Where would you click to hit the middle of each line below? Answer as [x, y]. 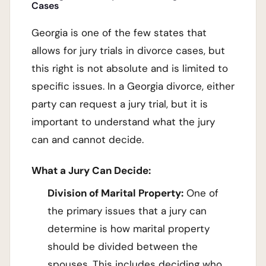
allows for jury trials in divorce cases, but [128, 51]
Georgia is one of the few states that [119, 33]
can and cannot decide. [88, 140]
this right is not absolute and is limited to [130, 69]
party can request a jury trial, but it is [120, 104]
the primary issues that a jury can [127, 211]
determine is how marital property [129, 229]
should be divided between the [123, 246]
